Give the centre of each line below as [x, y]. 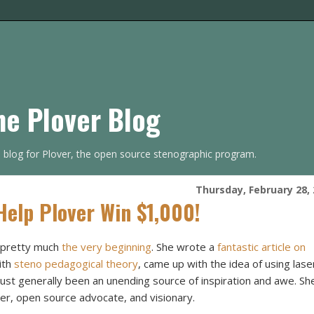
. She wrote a [184, 247]
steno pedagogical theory [76, 264]
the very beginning [107, 247]
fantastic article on [261, 247]
